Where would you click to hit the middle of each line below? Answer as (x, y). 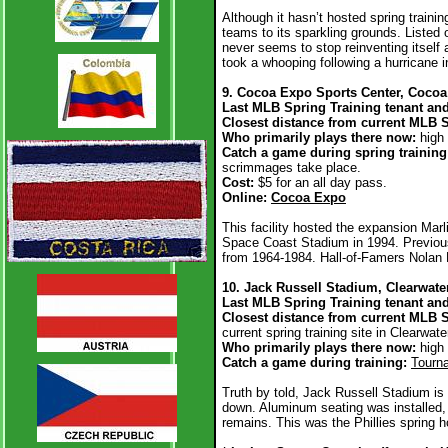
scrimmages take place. (291, 167)
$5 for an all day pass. (322, 182)
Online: (244, 197)
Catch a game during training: (314, 362)
